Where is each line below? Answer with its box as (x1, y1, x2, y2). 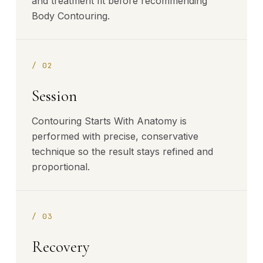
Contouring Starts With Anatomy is (32, 115, 187, 127)
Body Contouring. (32, 10, 110, 22)
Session (32, 86, 77, 106)
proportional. (32, 161, 90, 173)
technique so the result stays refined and (32, 146, 213, 157)
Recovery (32, 237, 90, 257)
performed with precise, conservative (32, 130, 198, 142)
